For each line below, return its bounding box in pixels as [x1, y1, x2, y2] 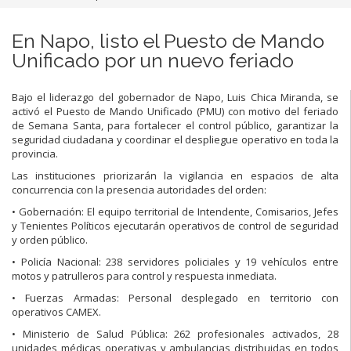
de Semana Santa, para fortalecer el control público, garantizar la [12, 118, 338, 132]
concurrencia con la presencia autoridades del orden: [12, 182, 266, 197]
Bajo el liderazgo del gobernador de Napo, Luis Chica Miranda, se [12, 89, 338, 104]
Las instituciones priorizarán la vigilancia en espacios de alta [12, 168, 338, 183]
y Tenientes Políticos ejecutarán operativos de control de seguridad [12, 218, 338, 233]
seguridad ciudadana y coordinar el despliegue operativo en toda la [12, 132, 338, 147]
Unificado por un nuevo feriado [12, 48, 294, 72]
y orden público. [12, 232, 88, 247]
